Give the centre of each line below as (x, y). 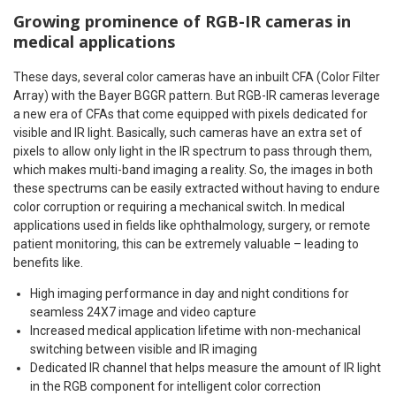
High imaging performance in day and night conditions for (190, 293)
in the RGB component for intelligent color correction (175, 386)
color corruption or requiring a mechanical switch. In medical (179, 206)
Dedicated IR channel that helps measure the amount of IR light (206, 367)
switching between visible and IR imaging (144, 349)
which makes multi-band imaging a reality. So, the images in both (193, 169)
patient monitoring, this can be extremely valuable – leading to (186, 244)
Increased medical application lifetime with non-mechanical (195, 330)
